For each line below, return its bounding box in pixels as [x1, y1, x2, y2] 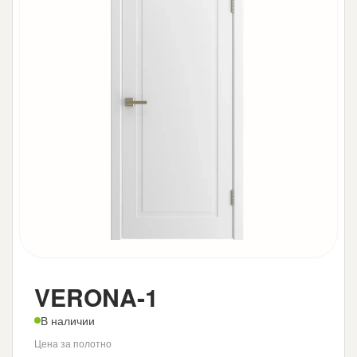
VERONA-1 [34, 279, 159, 314]
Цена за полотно [34, 335, 112, 350]
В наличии [41, 312, 96, 328]
